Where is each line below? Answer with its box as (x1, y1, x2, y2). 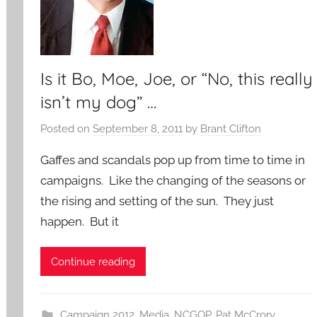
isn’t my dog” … (40, 91, 157, 113)
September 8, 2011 (93, 122, 183, 135)
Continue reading (51, 255, 136, 268)
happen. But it (40, 214, 120, 229)
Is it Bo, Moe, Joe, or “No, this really (40, 68, 313, 90)
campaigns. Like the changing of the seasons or (40, 173, 306, 188)
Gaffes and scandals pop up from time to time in (40, 152, 306, 167)
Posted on (40, 122, 93, 135)
